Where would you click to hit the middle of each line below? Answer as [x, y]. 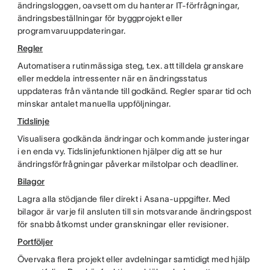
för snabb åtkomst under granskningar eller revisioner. [123, 224]
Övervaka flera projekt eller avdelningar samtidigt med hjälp [133, 259]
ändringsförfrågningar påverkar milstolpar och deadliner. [128, 164]
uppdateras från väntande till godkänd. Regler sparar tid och [134, 91]
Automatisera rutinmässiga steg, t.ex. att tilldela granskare [130, 66]
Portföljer [35, 242]
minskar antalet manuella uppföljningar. [94, 104]
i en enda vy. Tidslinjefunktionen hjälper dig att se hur [120, 151]
